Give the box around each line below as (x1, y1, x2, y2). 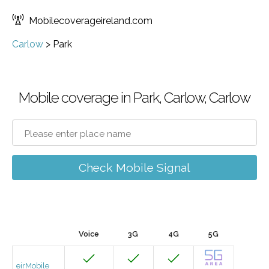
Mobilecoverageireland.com (29, 15, 153, 26)
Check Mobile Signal (79, 161, 190, 174)
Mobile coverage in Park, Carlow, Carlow (19, 89, 250, 106)
